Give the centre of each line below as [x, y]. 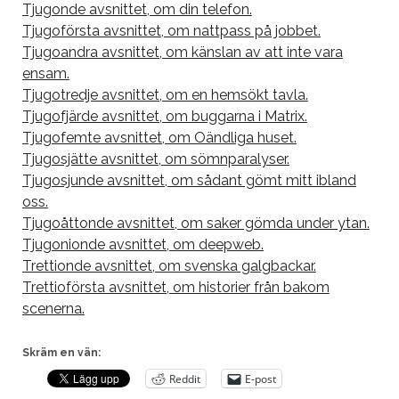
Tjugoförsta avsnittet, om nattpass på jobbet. [171, 31]
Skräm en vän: [61, 353]
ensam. [45, 73]
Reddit [184, 379]
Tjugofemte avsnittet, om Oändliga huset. [159, 138]
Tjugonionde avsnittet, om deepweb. [142, 244]
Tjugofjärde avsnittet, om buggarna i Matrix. [164, 116]
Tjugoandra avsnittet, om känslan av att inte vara [182, 52]
